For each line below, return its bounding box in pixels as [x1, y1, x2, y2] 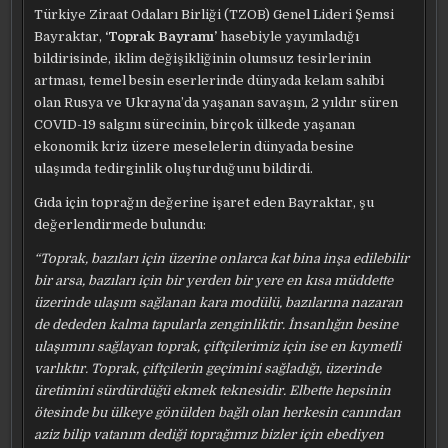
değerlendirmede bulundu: [34, 217, 207, 232]
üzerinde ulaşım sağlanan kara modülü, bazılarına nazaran [34, 295, 404, 310]
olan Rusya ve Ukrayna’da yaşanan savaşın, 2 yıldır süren [34, 95, 399, 110]
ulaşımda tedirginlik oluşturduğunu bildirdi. [34, 161, 314, 176]
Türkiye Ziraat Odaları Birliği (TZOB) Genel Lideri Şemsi [34, 7, 395, 22]
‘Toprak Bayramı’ [105, 29, 218, 44]
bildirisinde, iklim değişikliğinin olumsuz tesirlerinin [34, 51, 372, 66]
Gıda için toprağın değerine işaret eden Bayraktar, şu [34, 195, 375, 210]
